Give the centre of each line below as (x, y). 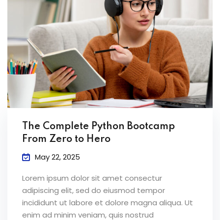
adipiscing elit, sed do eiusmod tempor (94, 190)
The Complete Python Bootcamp (98, 126)
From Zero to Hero (66, 139)
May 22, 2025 (57, 157)
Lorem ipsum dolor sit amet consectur (92, 178)
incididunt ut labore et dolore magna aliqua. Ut (108, 202)
